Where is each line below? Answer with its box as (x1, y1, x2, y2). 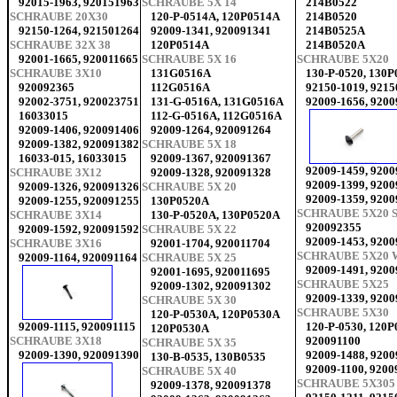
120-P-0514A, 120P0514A (151, 10, 280, 24)
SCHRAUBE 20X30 (10, 10, 108, 24)
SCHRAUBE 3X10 (10, 66, 102, 81)
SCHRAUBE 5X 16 (142, 52, 237, 66)
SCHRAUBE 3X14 (10, 208, 102, 222)
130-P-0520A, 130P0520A (151, 208, 280, 222)
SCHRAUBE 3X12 (10, 166, 102, 180)
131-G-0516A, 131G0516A (151, 95, 284, 109)
